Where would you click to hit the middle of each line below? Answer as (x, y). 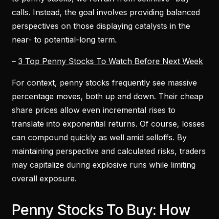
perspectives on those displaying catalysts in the (101, 26)
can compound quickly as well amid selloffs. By (99, 137)
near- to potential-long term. (64, 39)
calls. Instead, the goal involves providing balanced (106, 12)
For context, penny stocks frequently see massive (104, 82)
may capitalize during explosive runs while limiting (104, 164)
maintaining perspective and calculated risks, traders (109, 151)
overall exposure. (44, 178)
